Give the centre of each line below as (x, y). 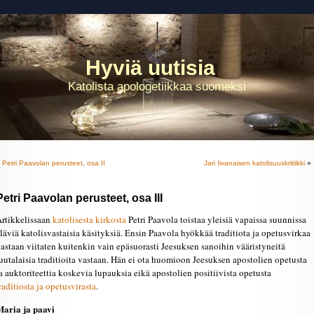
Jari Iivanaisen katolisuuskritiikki (254, 163)
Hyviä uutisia (150, 68)
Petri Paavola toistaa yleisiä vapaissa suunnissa (216, 219)
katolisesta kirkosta (89, 219)
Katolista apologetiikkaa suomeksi (157, 87)
